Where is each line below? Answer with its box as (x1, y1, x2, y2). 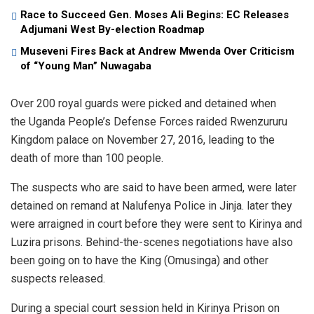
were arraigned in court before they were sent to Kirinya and (11, 217, 302, 231)
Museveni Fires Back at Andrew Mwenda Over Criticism (20, 44, 294, 57)
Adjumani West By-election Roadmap (20, 22, 205, 36)
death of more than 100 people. (11, 151, 163, 165)
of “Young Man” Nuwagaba (20, 59, 151, 72)
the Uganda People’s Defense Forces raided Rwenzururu (11, 114, 287, 128)
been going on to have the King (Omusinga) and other (11, 253, 268, 267)
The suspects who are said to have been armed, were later (11, 180, 296, 194)
